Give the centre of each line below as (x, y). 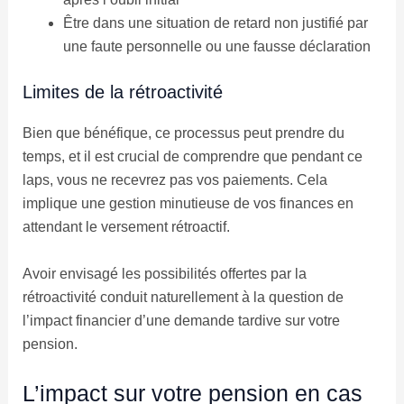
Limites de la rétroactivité (122, 92)
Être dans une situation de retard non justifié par (215, 23)
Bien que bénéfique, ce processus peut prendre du (183, 133)
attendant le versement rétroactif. (126, 227)
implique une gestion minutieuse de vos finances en (188, 204)
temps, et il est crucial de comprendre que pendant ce (192, 157)
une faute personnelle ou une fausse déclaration (216, 47)
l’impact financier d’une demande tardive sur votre (181, 320)
